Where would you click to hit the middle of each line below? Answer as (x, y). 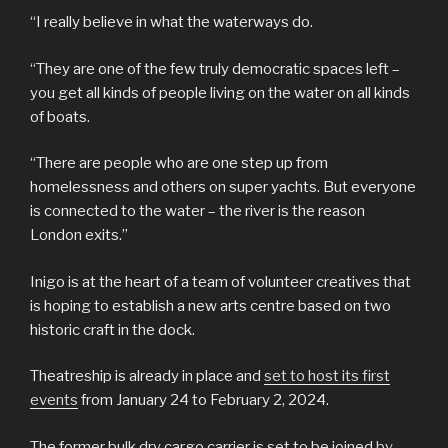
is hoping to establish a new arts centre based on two (210, 305)
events (54, 400)
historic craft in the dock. (114, 329)
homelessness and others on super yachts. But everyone (223, 187)
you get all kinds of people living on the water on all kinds (220, 92)
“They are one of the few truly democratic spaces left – (215, 68)
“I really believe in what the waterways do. (171, 22)
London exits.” (79, 235)
